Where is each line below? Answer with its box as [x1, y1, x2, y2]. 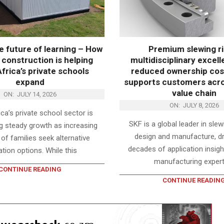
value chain [171, 87, 216, 98]
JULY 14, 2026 [16, 90, 56, 98]
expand [15, 76, 44, 87]
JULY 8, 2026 [182, 101, 219, 109]
